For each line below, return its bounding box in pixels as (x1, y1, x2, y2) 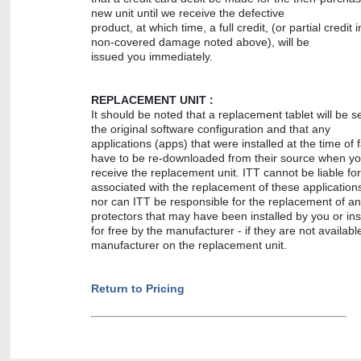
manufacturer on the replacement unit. (90, 239, 287, 251)
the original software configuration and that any (90, 122, 330, 135)
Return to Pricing (90, 282, 185, 295)
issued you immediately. (90, 50, 216, 63)
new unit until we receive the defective (90, 6, 288, 19)
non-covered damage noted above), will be (90, 35, 313, 48)
